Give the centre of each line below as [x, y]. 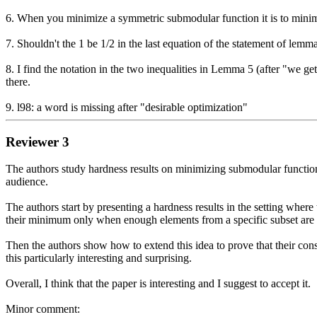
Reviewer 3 [38, 142]
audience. [27, 182]
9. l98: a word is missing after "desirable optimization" [127, 107]
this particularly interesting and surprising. [99, 258]
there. [18, 81]
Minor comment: [43, 309]
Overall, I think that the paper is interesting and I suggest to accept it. [158, 284]
